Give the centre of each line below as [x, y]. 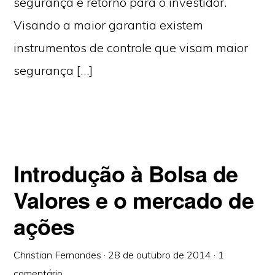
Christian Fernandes [58, 255]
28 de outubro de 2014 [160, 255]
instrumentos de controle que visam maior [131, 48]
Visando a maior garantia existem [109, 25]
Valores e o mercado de [134, 199]
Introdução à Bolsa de [126, 173]
